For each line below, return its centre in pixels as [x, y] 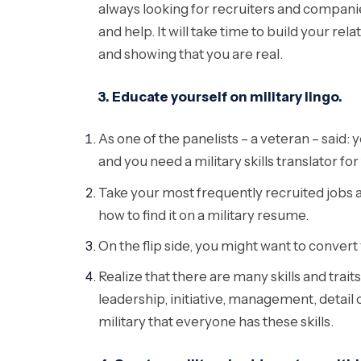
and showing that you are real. [191, 54]
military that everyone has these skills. [216, 321]
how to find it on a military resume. [204, 215]
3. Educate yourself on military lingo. [220, 97]
